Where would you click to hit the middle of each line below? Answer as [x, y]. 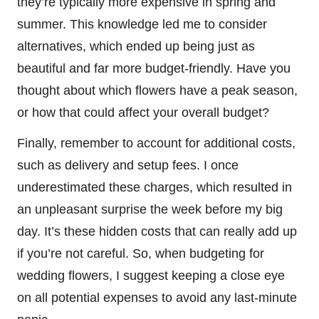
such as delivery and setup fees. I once [128, 166]
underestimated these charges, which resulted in [155, 188]
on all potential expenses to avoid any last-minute [157, 298]
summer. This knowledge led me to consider [142, 25]
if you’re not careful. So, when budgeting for [141, 254]
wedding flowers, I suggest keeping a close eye [151, 276]
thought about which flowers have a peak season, [157, 91]
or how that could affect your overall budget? [143, 113]
